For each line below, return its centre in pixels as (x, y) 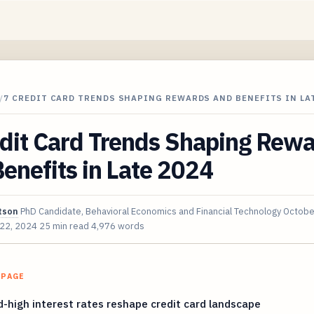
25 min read (64, 226)
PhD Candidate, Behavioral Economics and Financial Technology (151, 211)
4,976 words (118, 226)
